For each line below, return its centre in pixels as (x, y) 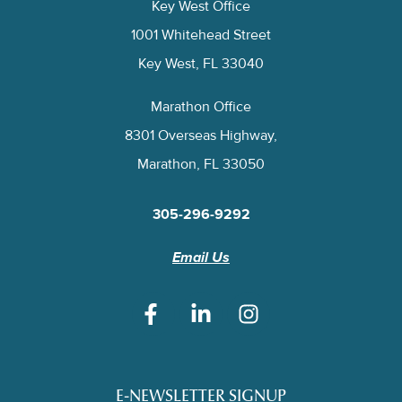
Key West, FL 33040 (201, 64)
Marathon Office (201, 107)
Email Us (201, 258)
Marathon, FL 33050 (201, 165)
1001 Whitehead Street (201, 35)
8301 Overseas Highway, (201, 136)
